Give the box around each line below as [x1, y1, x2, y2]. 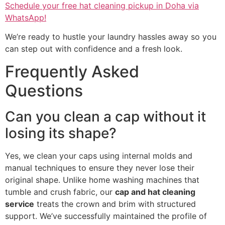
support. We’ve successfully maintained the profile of [5, 210, 207, 221]
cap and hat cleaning [115, 186, 195, 197]
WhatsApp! [5, 13, 46, 23]
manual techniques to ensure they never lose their [5, 162, 194, 173]
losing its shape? [5, 124, 117, 142]
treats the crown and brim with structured [34, 198, 196, 209]
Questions [5, 80, 83, 100]
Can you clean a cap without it [5, 107, 206, 125]
